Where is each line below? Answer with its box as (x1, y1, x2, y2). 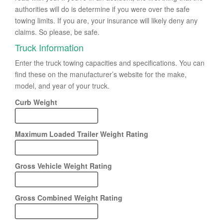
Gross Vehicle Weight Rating (15, 161, 112, 171)
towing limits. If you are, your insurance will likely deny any (15, 15, 198, 25)
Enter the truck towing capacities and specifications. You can (15, 58, 205, 68)
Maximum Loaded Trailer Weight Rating (15, 129, 148, 139)
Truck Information (15, 41, 84, 54)
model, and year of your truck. (15, 81, 110, 91)
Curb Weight (15, 97, 57, 107)
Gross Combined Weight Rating (15, 193, 122, 203)
